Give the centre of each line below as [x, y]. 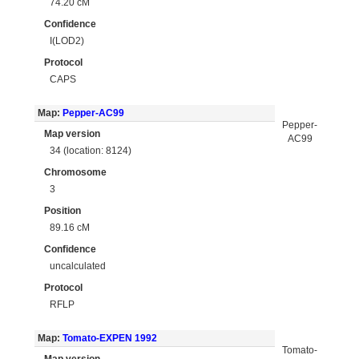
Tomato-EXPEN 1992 [109, 338]
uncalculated [78, 266]
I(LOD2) [67, 40]
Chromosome [75, 172]
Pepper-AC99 [93, 113]
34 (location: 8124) [91, 150]
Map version [72, 134]
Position [63, 211]
